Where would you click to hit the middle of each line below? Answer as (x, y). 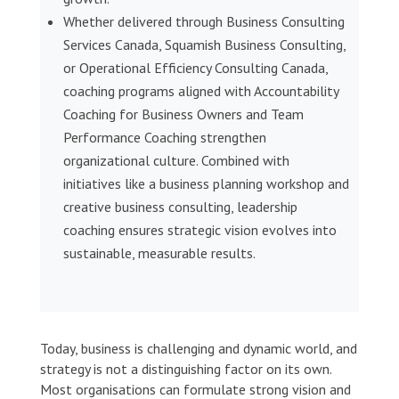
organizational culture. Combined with (176, 160)
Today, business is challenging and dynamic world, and (198, 348)
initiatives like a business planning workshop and (206, 183)
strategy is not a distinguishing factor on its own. (185, 368)
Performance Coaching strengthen (164, 137)
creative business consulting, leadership (180, 206)
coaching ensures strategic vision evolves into (199, 229)
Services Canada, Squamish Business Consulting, (204, 44)
